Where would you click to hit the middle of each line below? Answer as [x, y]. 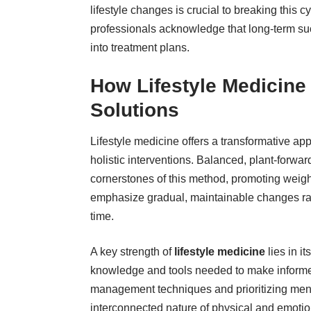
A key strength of [132, 252]
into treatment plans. [140, 47]
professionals [123, 28]
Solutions [135, 110]
